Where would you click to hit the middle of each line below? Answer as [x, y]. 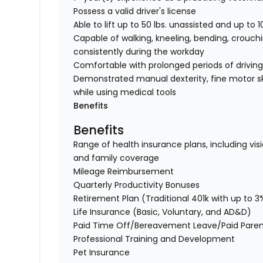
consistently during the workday [139, 52]
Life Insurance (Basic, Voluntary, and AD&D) [163, 212]
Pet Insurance [102, 253]
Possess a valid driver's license [135, 11]
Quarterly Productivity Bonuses [137, 185]
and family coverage [117, 158]
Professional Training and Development [154, 239]
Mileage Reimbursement [124, 172]
